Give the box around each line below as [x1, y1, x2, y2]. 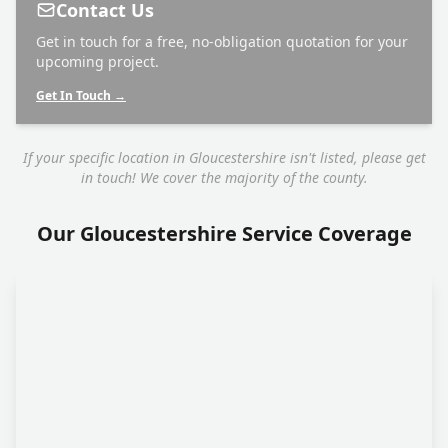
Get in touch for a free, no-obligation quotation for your [36, 32, 408, 51]
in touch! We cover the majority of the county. [80, 168, 368, 187]
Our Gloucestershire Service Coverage [36, 220, 412, 247]
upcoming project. [36, 52, 159, 71]
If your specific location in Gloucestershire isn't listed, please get [22, 148, 426, 167]
